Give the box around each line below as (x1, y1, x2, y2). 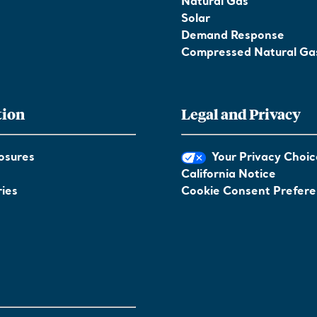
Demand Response (181, 30, 284, 42)
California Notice (181, 168, 276, 181)
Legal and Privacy (181, 104, 301, 123)
